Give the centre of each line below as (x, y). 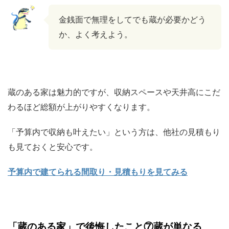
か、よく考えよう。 (96, 35)
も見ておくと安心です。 (53, 147)
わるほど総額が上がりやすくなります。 (81, 107)
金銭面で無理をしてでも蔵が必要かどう (132, 20)
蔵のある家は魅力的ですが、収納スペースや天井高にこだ (114, 92)
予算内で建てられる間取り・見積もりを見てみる (98, 172)
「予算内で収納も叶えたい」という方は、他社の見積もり (114, 132)
